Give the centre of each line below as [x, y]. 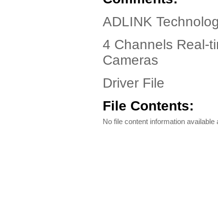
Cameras [130, 60]
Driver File [134, 83]
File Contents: [148, 106]
